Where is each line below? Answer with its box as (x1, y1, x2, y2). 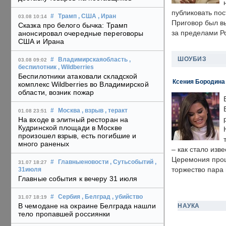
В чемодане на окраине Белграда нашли (18, 202, 156, 210)
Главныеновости (58, 159, 108, 165)
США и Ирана (18, 37, 65, 46)
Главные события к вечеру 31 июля (18, 175, 138, 183)
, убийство (112, 194, 143, 200)
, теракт (105, 107, 128, 114)
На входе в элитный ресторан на (18, 116, 129, 124)
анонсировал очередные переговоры (18, 29, 144, 38)
